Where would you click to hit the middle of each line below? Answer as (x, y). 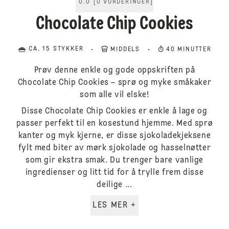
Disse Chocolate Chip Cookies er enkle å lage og (114, 111)
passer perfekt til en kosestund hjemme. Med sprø (114, 124)
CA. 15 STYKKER (56, 49)
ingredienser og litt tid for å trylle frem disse (114, 173)
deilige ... (114, 185)
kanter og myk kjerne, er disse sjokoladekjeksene (114, 136)
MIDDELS (125, 50)
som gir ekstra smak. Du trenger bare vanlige (114, 161)
